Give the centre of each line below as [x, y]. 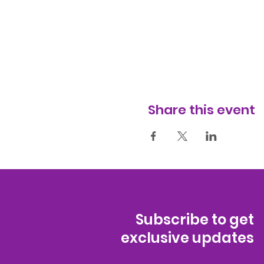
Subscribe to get [195, 219]
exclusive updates [187, 237]
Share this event [201, 110]
